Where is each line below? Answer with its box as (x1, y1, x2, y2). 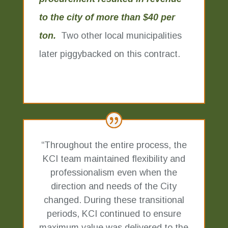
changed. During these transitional (43, 194, 184, 205)
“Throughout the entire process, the (41, 139, 187, 150)
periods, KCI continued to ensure (46, 208, 181, 219)
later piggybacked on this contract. (39, 49, 180, 59)
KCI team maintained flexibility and (42, 153, 185, 164)
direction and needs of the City (51, 181, 177, 191)
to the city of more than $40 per (39, 12, 175, 22)
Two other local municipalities (61, 31, 182, 41)
